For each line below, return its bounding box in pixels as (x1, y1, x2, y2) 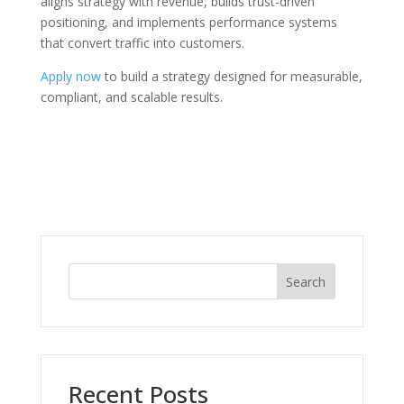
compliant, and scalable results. (40, 88, 223, 106)
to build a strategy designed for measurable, (100, 68, 363, 86)
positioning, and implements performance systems (40, 14, 337, 32)
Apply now (40, 68, 101, 86)
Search (286, 272, 326, 290)
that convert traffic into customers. (40, 34, 244, 52)
